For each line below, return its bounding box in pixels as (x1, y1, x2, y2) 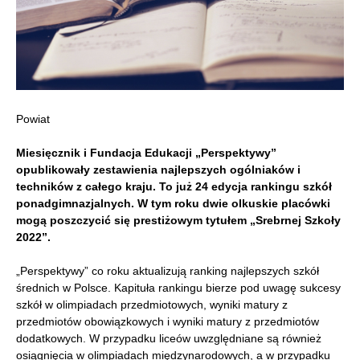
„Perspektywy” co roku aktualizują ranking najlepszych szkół (16, 264, 319, 278)
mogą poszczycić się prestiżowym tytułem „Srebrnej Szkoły (16, 214, 341, 227)
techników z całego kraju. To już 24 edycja (16, 180, 251, 194)
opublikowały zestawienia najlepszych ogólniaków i (16, 163, 301, 177)
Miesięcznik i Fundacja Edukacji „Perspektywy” (16, 146, 276, 160)
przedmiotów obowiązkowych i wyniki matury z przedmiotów (16, 315, 319, 329)
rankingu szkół (251, 180, 332, 194)
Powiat (16, 112, 50, 126)
